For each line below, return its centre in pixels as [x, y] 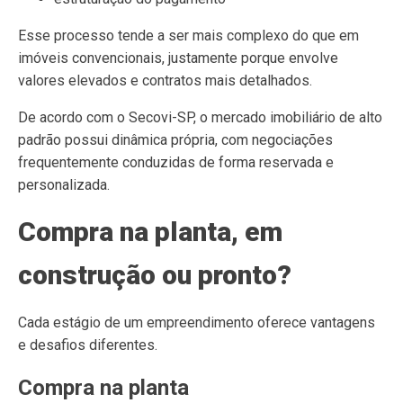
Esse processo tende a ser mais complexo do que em [188, 36]
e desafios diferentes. [88, 345]
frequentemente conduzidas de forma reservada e [176, 162]
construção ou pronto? [155, 275]
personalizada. [64, 185]
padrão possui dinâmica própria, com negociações [175, 140]
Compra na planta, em [150, 232]
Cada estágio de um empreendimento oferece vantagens [197, 322]
